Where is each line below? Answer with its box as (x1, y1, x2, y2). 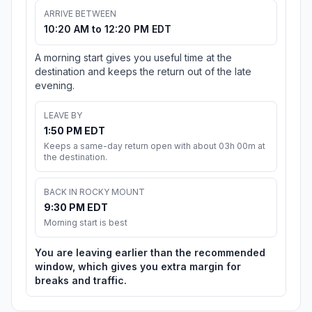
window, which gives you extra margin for (35, 260, 241, 273)
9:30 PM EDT (44, 201, 108, 214)
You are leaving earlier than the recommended (35, 247, 265, 259)
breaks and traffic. (35, 274, 127, 287)
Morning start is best (44, 217, 127, 228)
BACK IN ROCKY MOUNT (44, 187, 145, 198)
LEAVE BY (44, 110, 82, 121)
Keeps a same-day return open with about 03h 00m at (44, 141, 265, 152)
